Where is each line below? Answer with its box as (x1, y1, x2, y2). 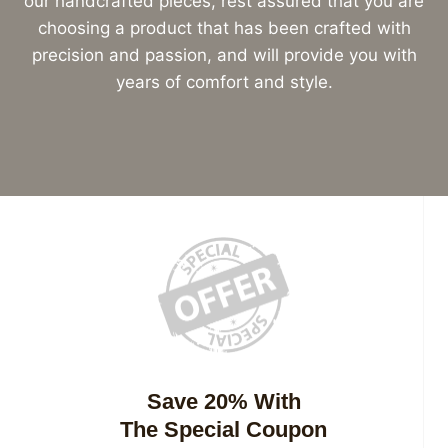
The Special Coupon (120, 417, 327, 443)
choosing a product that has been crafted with (37, 18, 411, 39)
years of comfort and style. (115, 72, 333, 93)
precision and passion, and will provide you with (31, 45, 417, 66)
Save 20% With (146, 389, 301, 415)
